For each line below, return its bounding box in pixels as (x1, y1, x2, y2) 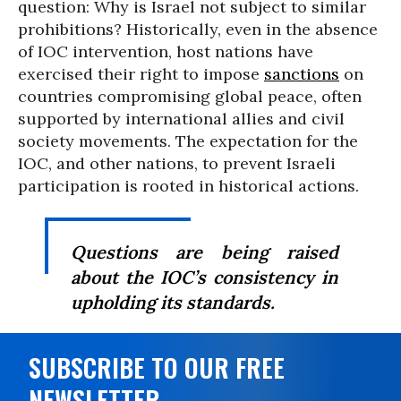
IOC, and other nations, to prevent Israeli (18, 153, 336, 174)
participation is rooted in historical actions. (18, 175, 359, 196)
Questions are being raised (71, 241, 338, 263)
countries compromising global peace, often (18, 86, 362, 107)
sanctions (264, 64, 339, 84)
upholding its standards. (71, 291, 275, 313)
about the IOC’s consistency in (71, 266, 338, 288)
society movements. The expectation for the (18, 131, 358, 151)
